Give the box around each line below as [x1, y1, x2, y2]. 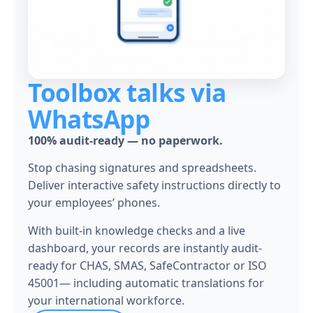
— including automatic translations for [59, 275, 264, 291]
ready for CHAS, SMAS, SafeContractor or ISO [28, 257, 267, 273]
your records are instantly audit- [92, 240, 262, 256]
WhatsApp [28, 102, 150, 136]
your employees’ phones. [28, 195, 160, 211]
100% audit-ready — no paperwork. [28, 133, 223, 148]
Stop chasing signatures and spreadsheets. [28, 160, 256, 176]
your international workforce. [28, 292, 184, 308]
